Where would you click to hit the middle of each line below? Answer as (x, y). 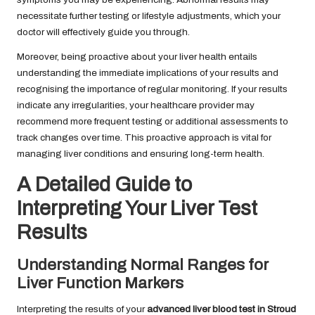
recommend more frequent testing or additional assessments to (153, 121)
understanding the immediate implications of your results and (148, 72)
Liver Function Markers (100, 283)
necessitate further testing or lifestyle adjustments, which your (149, 15)
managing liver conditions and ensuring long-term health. (141, 153)
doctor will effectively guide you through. (103, 32)
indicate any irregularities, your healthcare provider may (136, 105)
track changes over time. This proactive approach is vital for (144, 137)
